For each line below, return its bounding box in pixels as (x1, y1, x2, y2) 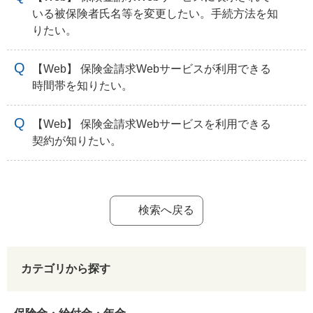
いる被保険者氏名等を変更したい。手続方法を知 (32, 7, 278, 20)
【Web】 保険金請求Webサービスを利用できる (32, 117, 271, 130)
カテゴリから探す (21, 262, 110, 275)
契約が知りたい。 (32, 134, 122, 147)
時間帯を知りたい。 (32, 79, 133, 92)
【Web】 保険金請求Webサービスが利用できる (32, 62, 271, 75)
